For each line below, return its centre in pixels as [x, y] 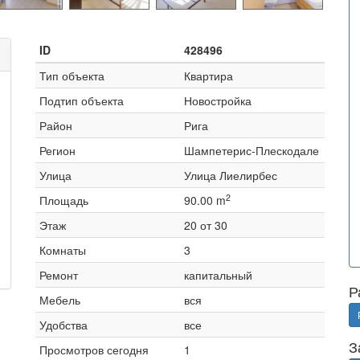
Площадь [64, 200]
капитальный [218, 275]
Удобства [63, 325]
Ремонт [59, 275]
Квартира [209, 76]
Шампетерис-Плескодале [252, 150]
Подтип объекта [82, 100]
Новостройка [218, 100]
